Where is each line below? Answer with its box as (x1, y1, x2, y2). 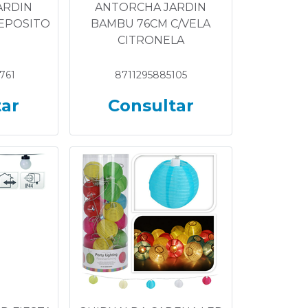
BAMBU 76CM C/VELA (91, 17, 211, 30)
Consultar (107, 96, 194, 115)
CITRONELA (117, 34, 184, 47)
